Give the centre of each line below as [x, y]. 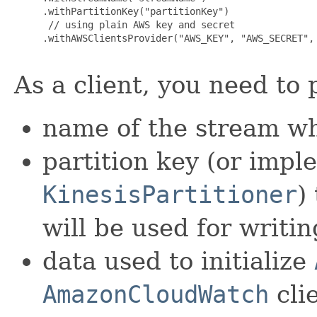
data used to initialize [178, 261]
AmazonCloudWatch [156, 294]
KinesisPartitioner [170, 194]
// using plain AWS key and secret [125, 24]
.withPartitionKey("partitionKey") [122, 11]
